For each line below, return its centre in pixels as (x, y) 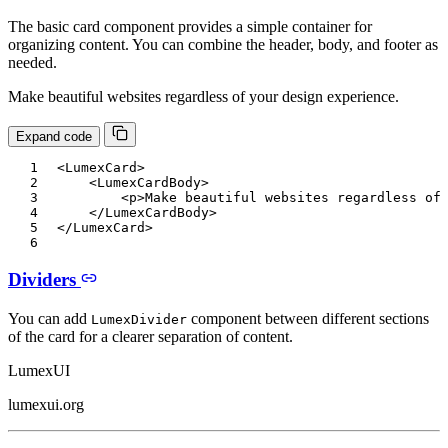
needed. (32, 63)
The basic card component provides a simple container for (190, 27)
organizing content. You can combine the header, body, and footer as (223, 45)
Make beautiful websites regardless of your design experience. (203, 97)
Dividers (44, 279)
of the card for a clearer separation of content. (150, 336)
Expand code (54, 137)
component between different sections (308, 318)
